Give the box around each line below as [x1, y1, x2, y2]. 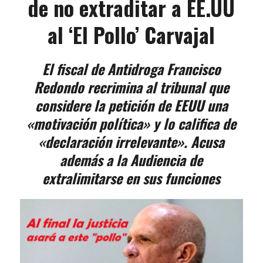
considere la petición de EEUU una [35, 95, 228, 116]
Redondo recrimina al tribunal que [33, 76, 229, 98]
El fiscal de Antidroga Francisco [42, 58, 221, 80]
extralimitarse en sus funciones [42, 167, 221, 189]
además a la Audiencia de [60, 149, 203, 171]
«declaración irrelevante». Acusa [38, 131, 225, 153]
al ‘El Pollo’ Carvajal [48, 19, 215, 50]
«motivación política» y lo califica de [26, 113, 237, 134]
